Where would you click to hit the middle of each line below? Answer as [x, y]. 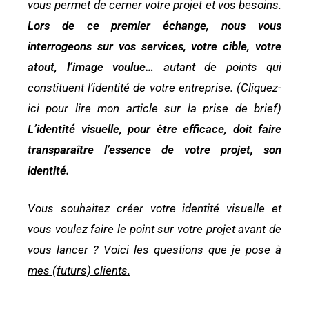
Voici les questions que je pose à [192, 250]
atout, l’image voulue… [91, 67]
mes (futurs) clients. [79, 271]
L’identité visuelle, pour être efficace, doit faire [154, 129]
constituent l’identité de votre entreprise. [132, 87]
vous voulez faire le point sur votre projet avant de [154, 229]
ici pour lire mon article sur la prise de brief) [154, 108]
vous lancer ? [66, 250]
